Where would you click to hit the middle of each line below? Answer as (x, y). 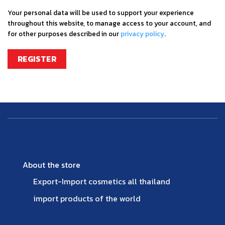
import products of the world (87, 199)
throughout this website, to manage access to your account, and (109, 23)
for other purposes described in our (64, 34)
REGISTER (37, 59)
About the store (51, 164)
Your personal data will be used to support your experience (101, 13)
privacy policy (142, 34)
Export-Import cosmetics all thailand (101, 181)
